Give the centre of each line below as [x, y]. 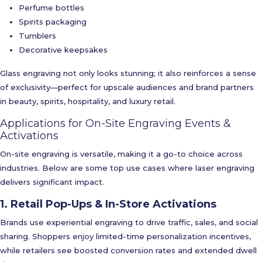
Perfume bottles [51, 8]
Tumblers [37, 36]
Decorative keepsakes [63, 50]
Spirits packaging [53, 22]
